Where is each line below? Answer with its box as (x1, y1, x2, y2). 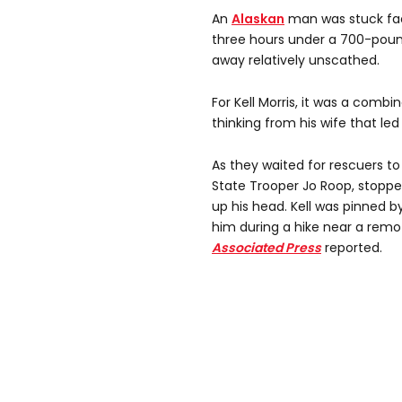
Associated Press (212, 239, 321, 258)
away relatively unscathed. (212, 51, 380, 70)
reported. (325, 239, 382, 258)
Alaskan (232, 10, 284, 29)
